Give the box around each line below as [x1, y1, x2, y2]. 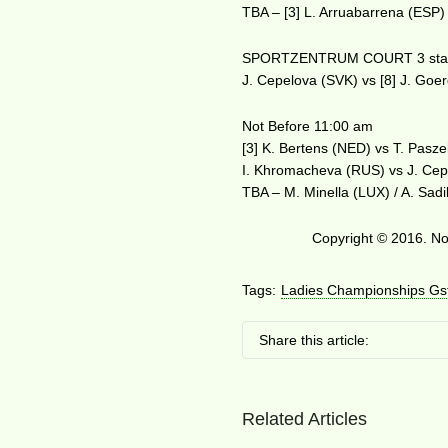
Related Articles [242, 409, 368, 429]
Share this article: [259, 332, 370, 348]
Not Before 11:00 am [242, 118, 374, 134]
